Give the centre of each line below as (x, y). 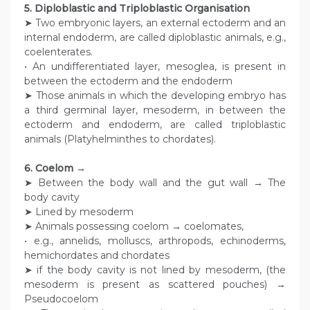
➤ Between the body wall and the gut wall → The (155, 183)
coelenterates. (58, 52)
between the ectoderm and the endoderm (128, 81)
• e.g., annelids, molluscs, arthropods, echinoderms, (155, 241)
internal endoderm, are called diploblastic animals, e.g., (155, 38)
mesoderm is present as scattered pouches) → (155, 285)
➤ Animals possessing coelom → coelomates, (134, 227)
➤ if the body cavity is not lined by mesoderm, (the (155, 270)
